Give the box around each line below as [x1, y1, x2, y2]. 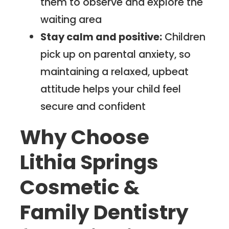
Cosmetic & [20, 173, 140, 202]
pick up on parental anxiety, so [40, 47, 191, 61]
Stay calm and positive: [40, 29, 163, 44]
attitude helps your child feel [40, 81, 181, 96]
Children [162, 29, 206, 44]
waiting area [40, 12, 102, 27]
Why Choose [20, 123, 150, 152]
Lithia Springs [20, 148, 159, 177]
